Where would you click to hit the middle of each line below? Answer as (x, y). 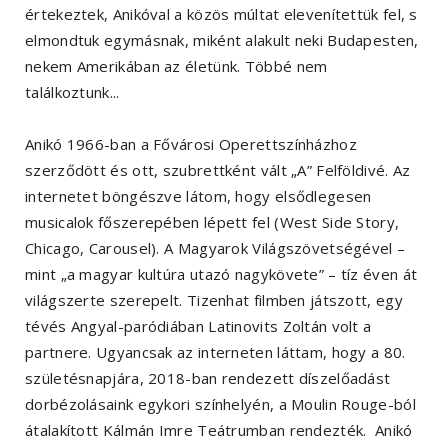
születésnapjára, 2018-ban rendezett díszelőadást (208, 378)
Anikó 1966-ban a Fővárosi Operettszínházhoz (191, 144)
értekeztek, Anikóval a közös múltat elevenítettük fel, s (221, 14)
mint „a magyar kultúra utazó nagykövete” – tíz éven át (221, 274)
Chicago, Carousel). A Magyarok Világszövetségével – (215, 248)
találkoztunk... (72, 92)
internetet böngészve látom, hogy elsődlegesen (198, 196)
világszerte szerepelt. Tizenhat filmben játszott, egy (214, 300)
